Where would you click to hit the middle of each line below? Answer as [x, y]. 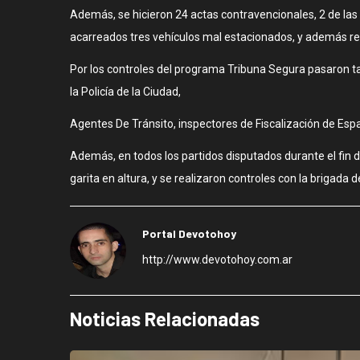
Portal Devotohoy [189, 233]
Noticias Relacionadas [165, 318]
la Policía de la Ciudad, [125, 91]
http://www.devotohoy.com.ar [217, 259]
